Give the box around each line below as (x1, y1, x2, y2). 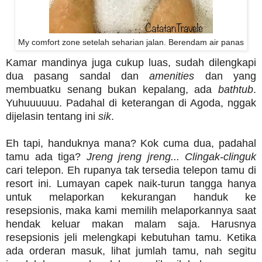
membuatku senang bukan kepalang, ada (6, 84, 218, 96)
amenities (149, 70, 195, 82)
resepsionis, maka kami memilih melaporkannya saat (6, 205, 256, 217)
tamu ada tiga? (6, 151, 87, 163)
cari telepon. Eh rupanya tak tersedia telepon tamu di (6, 164, 256, 177)
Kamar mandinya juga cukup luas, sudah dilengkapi (6, 57, 256, 69)
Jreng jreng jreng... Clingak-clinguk (86, 151, 256, 163)
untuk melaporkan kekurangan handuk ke (6, 191, 256, 204)
